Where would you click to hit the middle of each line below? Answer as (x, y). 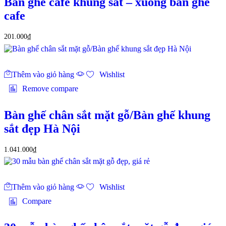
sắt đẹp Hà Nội (42, 128)
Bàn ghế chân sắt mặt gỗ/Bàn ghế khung (107, 115)
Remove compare (50, 88)
